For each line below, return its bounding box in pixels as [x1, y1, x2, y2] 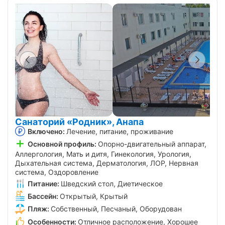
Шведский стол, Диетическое [61, 179, 163, 188]
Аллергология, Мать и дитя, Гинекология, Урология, [15, 150, 191, 159]
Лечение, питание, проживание [66, 127, 173, 136]
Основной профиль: [28, 139, 96, 148]
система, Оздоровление [15, 168, 98, 177]
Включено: [28, 127, 65, 136]
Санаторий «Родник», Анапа [15, 116, 144, 127]
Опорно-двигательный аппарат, [98, 139, 206, 148]
